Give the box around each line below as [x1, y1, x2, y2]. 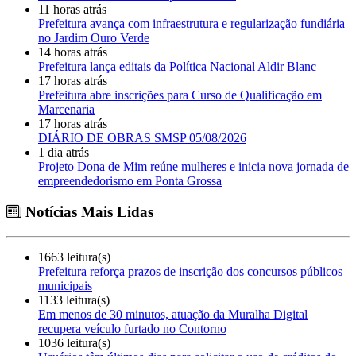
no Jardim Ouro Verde [38, 31, 149, 45]
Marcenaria [38, 103, 95, 117]
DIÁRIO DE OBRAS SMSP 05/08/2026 [38, 131, 246, 145]
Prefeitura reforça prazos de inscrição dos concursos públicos [38, 264, 342, 278]
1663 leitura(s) [38, 250, 110, 264]
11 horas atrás [38, 2, 106, 17]
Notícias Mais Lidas [21, 203, 153, 220]
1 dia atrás [38, 145, 89, 160]
